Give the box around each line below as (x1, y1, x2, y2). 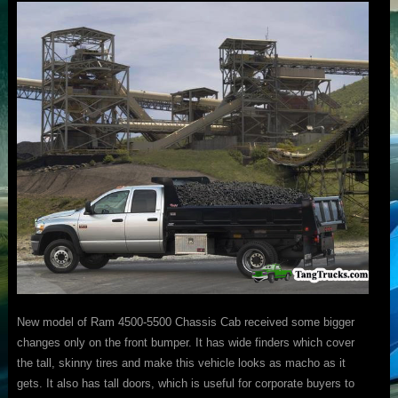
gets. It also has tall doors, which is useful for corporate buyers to (16, 377, 354, 391)
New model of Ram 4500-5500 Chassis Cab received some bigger (16, 315, 354, 330)
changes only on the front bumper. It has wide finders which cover (16, 336, 354, 350)
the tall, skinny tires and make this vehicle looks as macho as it (16, 356, 346, 370)
